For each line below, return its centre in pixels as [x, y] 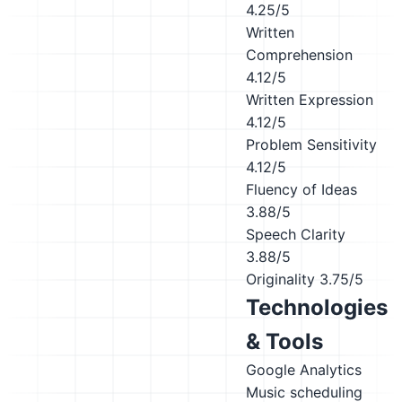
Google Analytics [304, 370]
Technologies [317, 307]
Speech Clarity [296, 234]
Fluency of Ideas [301, 189]
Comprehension [299, 55]
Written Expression [310, 100]
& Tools [284, 341]
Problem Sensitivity [311, 144]
